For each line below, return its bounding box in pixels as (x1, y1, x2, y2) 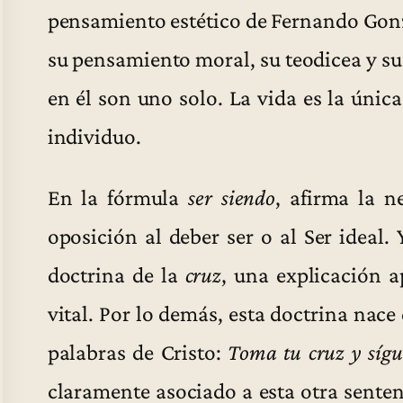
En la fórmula (47, 184, 189, 210)
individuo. (47, 122, 141, 148)
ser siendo (188, 184, 276, 210)
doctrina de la (47, 262, 185, 288)
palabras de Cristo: (47, 339, 228, 365)
